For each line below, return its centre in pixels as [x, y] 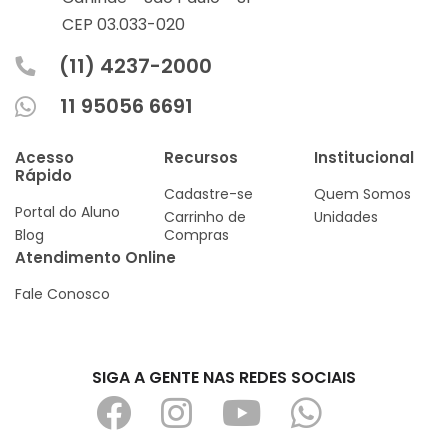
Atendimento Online [95, 258]
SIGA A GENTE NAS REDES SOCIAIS [224, 378]
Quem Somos [362, 194]
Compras [197, 235]
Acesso [44, 158]
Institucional [363, 158]
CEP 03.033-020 [123, 25]
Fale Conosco [62, 294]
